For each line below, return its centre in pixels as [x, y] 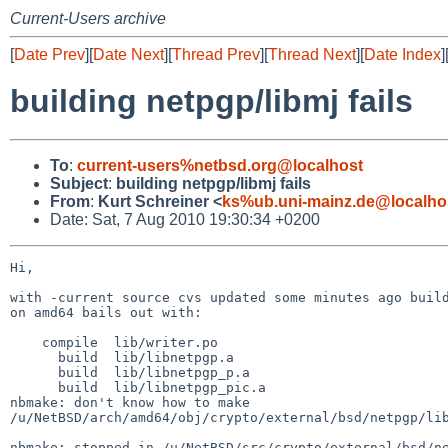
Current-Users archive [88, 18]
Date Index [402, 54]
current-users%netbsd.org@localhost [220, 165]
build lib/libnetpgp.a [34, 357]
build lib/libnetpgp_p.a [34, 372]
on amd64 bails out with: [106, 312]
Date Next [128, 54]
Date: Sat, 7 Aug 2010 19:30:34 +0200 [185, 219]
